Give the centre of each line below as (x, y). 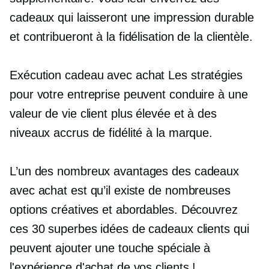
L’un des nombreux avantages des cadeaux (125, 171)
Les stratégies (204, 75)
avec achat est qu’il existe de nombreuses (120, 190)
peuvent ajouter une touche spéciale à (110, 248)
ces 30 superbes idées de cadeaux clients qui (129, 229)
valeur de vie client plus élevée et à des (113, 113)
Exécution (38, 75)
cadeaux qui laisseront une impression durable (132, 17)
